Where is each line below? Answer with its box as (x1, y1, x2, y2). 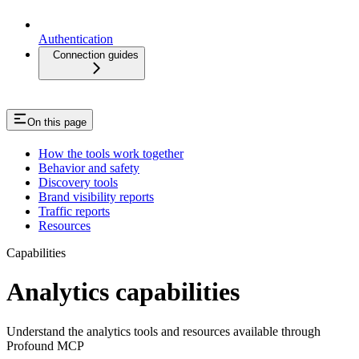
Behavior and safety (38, 160, 139, 175)
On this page (27, 116, 87, 129)
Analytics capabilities (6, 277, 240, 307)
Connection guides (53, 49, 139, 62)
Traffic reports (38, 204, 110, 218)
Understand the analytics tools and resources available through (6, 324, 321, 338)
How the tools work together (38, 146, 184, 160)
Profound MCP (6, 338, 84, 353)
